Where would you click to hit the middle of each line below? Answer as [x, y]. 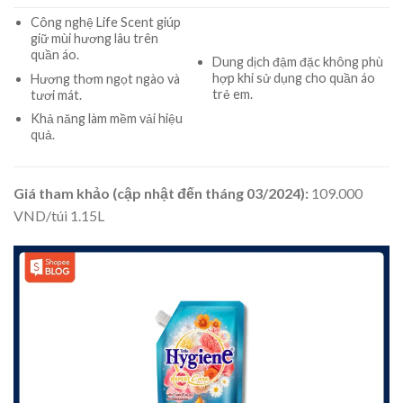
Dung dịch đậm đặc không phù [297, 62]
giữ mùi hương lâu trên [94, 39]
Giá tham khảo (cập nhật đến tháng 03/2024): [161, 193]
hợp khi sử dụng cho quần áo [293, 78]
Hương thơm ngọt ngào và [105, 78]
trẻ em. [232, 94]
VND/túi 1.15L [59, 216]
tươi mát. [56, 94]
